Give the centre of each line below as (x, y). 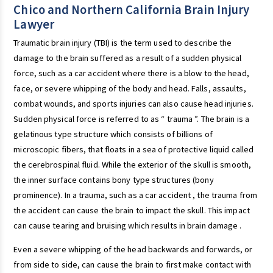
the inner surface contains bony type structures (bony (114, 179)
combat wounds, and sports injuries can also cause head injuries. (133, 103)
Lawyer (34, 24)
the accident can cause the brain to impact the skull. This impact (132, 210)
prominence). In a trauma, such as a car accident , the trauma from (135, 195)
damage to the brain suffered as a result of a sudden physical (128, 58)
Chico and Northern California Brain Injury (132, 9)
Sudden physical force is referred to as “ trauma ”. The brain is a (131, 119)
